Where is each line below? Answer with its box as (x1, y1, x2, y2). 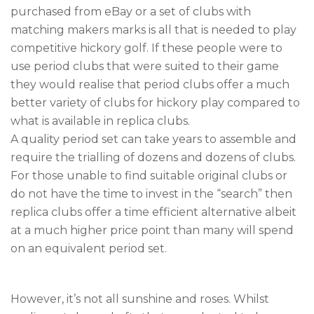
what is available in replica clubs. (11, 114, 196, 128)
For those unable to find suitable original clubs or (11, 169, 287, 183)
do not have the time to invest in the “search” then (11, 187, 292, 201)
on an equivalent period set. (11, 242, 167, 256)
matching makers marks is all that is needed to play (11, 23, 296, 37)
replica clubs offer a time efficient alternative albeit (11, 205, 296, 219)
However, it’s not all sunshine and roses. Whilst (11, 292, 269, 306)
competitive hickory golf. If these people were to (11, 41, 282, 55)
